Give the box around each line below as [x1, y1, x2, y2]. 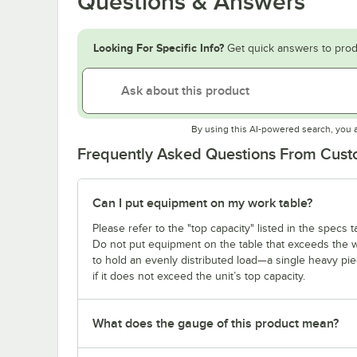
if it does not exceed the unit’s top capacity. [92, 269, 305, 282]
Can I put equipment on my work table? [92, 195, 312, 210]
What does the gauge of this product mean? [92, 316, 339, 331]
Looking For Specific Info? [93, 41, 224, 54]
